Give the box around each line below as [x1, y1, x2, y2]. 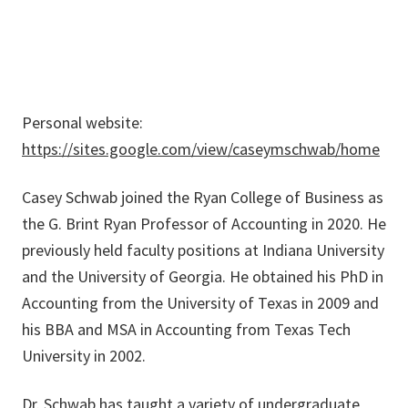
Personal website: [22, 112, 143, 134]
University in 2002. [22, 345, 146, 367]
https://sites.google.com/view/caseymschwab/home [22, 138, 380, 160]
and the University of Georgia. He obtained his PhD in [22, 266, 383, 288]
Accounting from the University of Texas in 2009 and [22, 292, 379, 314]
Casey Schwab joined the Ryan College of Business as [22, 187, 383, 209]
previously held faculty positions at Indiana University [22, 240, 384, 261]
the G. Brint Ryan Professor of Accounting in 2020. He [22, 213, 386, 235]
